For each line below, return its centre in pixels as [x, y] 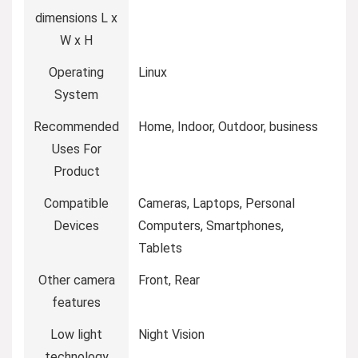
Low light [76, 335]
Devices [76, 226]
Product [76, 172]
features [76, 303]
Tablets [160, 249]
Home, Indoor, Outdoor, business [228, 127]
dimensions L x [76, 18]
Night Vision [171, 335]
